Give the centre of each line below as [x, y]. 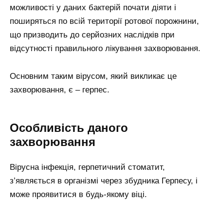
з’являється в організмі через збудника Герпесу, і [104, 181]
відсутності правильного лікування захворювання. [105, 48]
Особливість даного [69, 127]
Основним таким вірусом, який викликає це [93, 76]
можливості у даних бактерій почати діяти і [93, 7]
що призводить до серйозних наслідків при [92, 35]
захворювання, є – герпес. [60, 90]
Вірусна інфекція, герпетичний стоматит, [87, 167]
